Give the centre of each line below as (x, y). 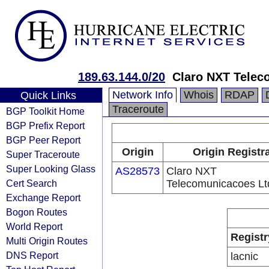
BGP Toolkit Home (45, 111)
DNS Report (32, 255)
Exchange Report (43, 198)
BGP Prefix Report (45, 125)
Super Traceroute (43, 154)
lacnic (244, 256)
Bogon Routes (37, 212)
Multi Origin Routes (47, 241)
